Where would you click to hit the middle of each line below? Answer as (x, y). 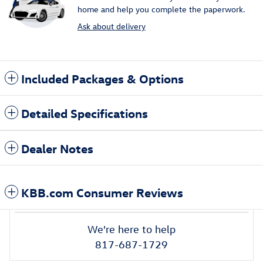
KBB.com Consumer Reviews (102, 192)
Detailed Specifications (85, 112)
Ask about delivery (112, 26)
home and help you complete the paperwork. (161, 9)
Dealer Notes (57, 148)
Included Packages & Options (102, 78)
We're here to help (131, 229)
